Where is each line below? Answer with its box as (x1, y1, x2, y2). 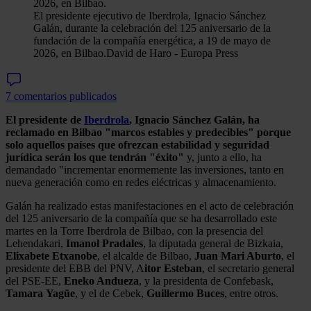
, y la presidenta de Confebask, (139, 274, 274, 287)
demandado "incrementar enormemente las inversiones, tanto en (6, 163, 284, 176)
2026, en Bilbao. (33, 47, 106, 59)
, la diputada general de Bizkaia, (143, 237, 283, 249)
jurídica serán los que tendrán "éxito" (6, 151, 184, 163)
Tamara (6, 287, 43, 299)
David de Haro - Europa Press (106, 47, 238, 59)
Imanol (66, 237, 99, 249)
